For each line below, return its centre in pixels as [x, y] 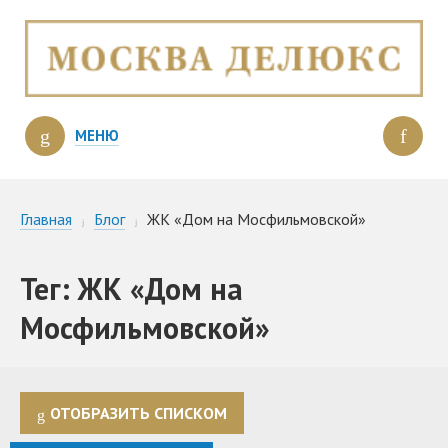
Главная [46, 218]
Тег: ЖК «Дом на [131, 288]
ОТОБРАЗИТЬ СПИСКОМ [138, 413]
